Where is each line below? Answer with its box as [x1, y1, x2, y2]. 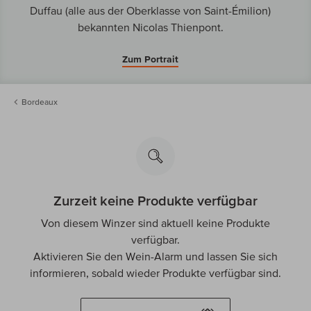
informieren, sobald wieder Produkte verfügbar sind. [30, 266, 281, 279]
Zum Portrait [122, 53, 178, 65]
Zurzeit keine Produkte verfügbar [53, 192, 258, 208]
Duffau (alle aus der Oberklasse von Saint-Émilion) [30, 3, 271, 17]
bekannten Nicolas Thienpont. [77, 20, 224, 33]
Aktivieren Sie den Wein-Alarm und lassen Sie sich [33, 249, 278, 262]
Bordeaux [22, 96, 58, 106]
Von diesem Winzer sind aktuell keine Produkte [41, 216, 270, 229]
